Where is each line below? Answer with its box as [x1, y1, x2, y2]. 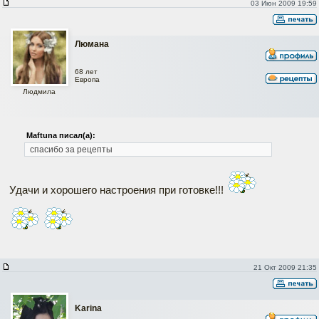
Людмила [23, 87, 56, 95]
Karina [75, 303, 102, 313]
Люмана [75, 38, 109, 49]
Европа [75, 75, 100, 84]
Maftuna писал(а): [26, 130, 95, 140]
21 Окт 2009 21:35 [253, 263, 317, 271]
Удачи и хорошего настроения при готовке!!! [9, 183, 226, 196]
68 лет [75, 68, 98, 76]
